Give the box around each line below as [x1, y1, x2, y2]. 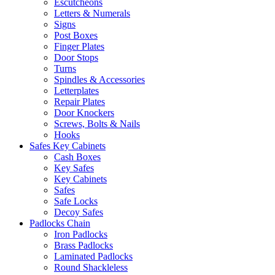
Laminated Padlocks [54, 250, 133, 261]
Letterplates [54, 85, 99, 96]
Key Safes [54, 162, 94, 173]
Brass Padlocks [54, 239, 113, 250]
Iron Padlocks [54, 228, 107, 239]
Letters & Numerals [54, 7, 130, 18]
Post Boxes [54, 29, 98, 41]
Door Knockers [54, 107, 114, 118]
